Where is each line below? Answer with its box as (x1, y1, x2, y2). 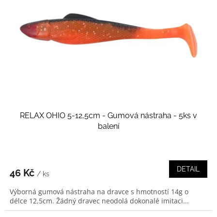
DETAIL (177, 165, 200, 173)
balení (98, 121, 119, 131)
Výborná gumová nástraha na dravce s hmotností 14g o (10, 186, 188, 196)
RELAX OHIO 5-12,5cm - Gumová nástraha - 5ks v (20, 110, 197, 120)
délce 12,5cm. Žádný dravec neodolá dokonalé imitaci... (10, 196, 189, 205)
